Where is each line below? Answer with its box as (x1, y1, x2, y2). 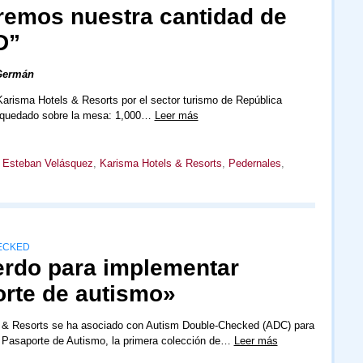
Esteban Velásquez (2, 157, 93, 170)
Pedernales (228, 157, 281, 170)
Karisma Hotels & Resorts (99, 157, 222, 170)
